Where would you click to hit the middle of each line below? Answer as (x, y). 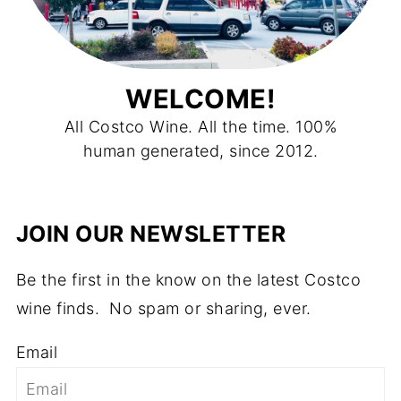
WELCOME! (200, 98)
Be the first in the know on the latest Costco (188, 279)
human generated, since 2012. (200, 150)
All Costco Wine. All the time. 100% (200, 126)
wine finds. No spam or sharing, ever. (163, 308)
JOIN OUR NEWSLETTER (151, 233)
